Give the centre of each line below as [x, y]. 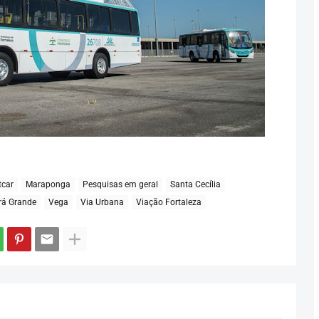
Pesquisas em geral [120, 184]
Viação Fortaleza [168, 202]
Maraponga [48, 184]
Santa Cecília [195, 184]
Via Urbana [102, 202]
